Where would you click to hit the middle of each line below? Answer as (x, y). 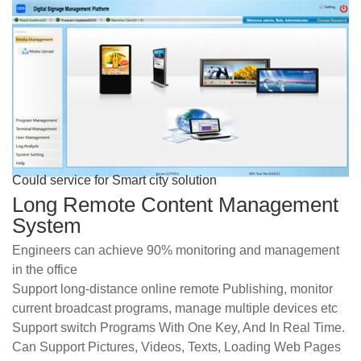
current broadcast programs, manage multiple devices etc (175, 308)
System (47, 226)
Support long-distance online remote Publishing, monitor (172, 289)
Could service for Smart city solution (114, 180)
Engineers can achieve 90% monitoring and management (176, 250)
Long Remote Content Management (175, 205)
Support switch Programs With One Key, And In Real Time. (178, 328)
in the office (45, 270)
